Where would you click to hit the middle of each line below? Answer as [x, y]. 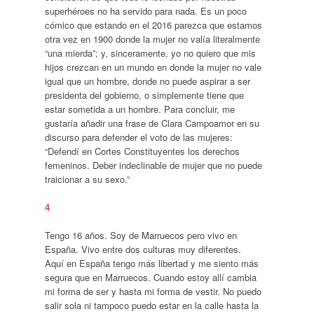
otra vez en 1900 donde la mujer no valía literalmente [152, 39]
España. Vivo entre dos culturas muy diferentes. [143, 249]
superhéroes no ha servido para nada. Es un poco [145, 11]
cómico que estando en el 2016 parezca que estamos [153, 25]
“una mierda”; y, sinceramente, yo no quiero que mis [150, 53]
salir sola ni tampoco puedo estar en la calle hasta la [151, 305]
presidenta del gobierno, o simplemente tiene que [144, 95]
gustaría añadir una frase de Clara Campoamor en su [152, 123]
